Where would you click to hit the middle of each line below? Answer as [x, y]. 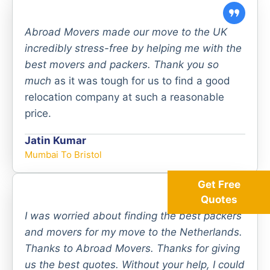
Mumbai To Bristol [63, 154]
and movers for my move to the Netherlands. [133, 232]
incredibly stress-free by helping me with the [133, 48]
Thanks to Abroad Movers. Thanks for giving [132, 248]
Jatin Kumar [55, 140]
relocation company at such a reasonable [124, 97]
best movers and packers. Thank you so [122, 64]
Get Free [219, 184]
